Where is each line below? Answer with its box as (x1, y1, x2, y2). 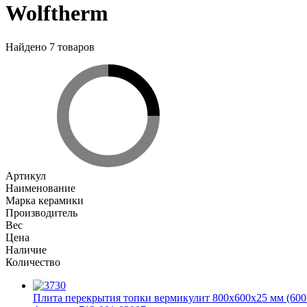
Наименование (5, 182, 75, 194)
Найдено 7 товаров (5, 40, 95, 53)
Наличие (5, 243, 47, 256)
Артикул (5, 169, 46, 182)
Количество (5, 256, 60, 268)
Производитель (5, 206, 77, 219)
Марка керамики (5, 194, 84, 206)
